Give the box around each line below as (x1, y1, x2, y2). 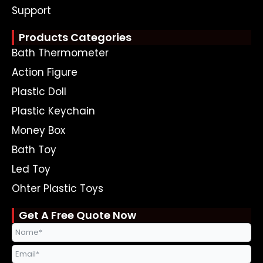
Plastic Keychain (12, 104, 95, 119)
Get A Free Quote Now (19, 208, 136, 223)
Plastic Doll (12, 85, 66, 99)
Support (12, 4, 51, 18)
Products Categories (19, 30, 131, 45)
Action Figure (12, 65, 77, 80)
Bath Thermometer (12, 46, 109, 60)
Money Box (12, 123, 65, 138)
